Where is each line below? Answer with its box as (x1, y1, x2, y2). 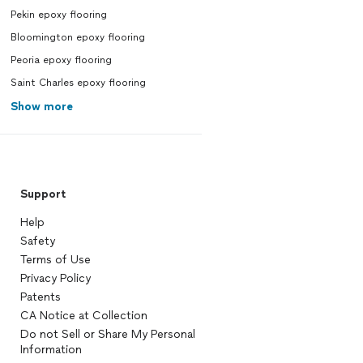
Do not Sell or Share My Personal (19, 327, 195, 341)
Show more (10, 100, 73, 113)
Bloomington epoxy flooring (10, 32, 145, 43)
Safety (19, 234, 55, 248)
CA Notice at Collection (19, 309, 147, 322)
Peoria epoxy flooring (10, 54, 112, 66)
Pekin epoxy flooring (10, 9, 107, 20)
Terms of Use (19, 253, 91, 267)
